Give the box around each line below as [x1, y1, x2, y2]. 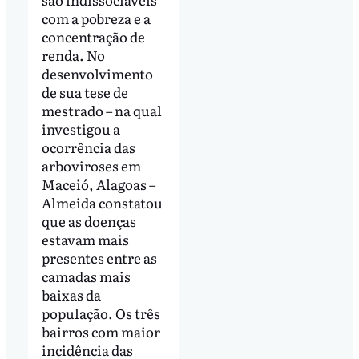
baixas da [41, 284, 101, 305]
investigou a [41, 118, 120, 139]
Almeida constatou [41, 192, 163, 212]
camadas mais [41, 265, 131, 286]
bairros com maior [41, 321, 160, 341]
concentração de [41, 26, 145, 46]
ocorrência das [41, 136, 135, 157]
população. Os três [41, 302, 160, 323]
